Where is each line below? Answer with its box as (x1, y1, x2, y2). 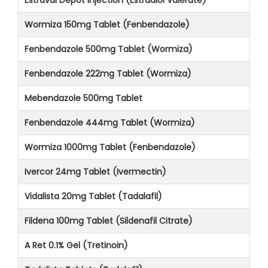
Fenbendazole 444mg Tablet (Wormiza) (25, 116, 195, 129)
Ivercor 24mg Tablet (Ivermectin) (25, 165, 166, 178)
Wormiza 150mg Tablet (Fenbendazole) (25, 18, 190, 31)
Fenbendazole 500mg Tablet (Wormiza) (25, 42, 193, 55)
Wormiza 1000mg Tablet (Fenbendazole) (25, 141, 196, 153)
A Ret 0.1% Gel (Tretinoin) (25, 239, 128, 251)
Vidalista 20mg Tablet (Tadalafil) (25, 190, 162, 202)
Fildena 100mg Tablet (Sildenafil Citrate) (25, 214, 193, 227)
